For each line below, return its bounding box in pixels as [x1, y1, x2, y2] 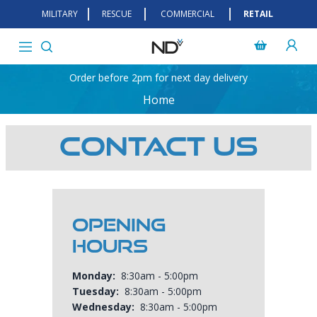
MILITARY [41, 8, 78, 20]
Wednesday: [72, 300, 134, 313]
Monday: [72, 269, 115, 282]
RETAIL [243, 8, 273, 20]
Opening [72, 215, 166, 235]
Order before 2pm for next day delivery [69, 71, 248, 84]
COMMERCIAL [161, 8, 214, 20]
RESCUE [102, 8, 132, 20]
